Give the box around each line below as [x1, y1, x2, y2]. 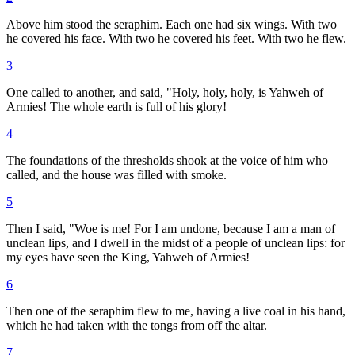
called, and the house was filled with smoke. [6, 167, 227, 181]
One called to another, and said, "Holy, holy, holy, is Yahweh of [6, 85, 323, 99]
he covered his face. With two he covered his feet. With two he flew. [6, 31, 346, 45]
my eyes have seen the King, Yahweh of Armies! [6, 250, 250, 264]
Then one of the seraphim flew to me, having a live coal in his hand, [6, 303, 345, 318]
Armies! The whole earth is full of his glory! [6, 99, 227, 113]
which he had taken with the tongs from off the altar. [6, 318, 267, 332]
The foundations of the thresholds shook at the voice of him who [6, 153, 328, 167]
